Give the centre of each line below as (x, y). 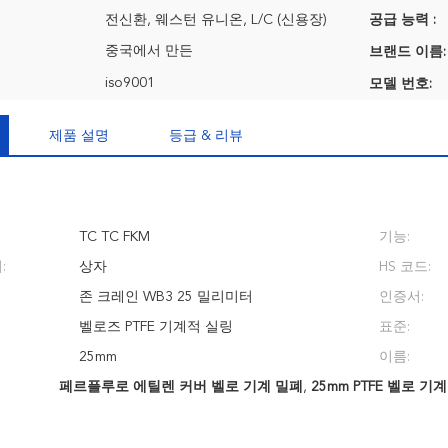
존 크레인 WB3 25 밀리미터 (166, 297)
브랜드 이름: (407, 52)
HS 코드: (405, 267)
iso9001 (130, 83)
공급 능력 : (402, 20)
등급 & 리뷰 (206, 136)
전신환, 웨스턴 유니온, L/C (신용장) (216, 20)
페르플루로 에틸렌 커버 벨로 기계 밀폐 (180, 387)
